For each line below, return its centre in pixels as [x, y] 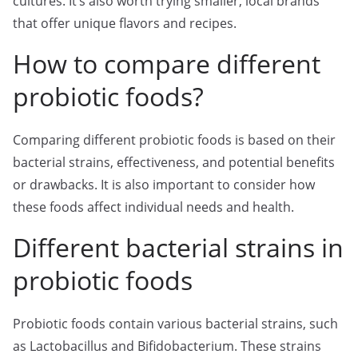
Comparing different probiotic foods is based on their [174, 140]
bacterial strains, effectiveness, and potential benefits [174, 162]
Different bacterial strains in [178, 247]
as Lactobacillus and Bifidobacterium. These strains [167, 346]
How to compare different [167, 64]
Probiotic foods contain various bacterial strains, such [175, 324]
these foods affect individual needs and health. [153, 207]
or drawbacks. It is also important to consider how [164, 185]
